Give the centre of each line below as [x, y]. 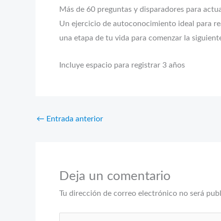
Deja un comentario [115, 176]
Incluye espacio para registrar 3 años [122, 65]
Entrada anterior [74, 119]
